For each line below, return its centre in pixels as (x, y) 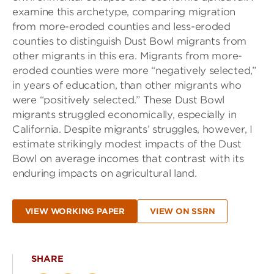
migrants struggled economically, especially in (124, 115)
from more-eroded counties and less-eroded (121, 27)
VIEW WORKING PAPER (75, 212)
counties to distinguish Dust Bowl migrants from (129, 41)
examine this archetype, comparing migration (124, 12)
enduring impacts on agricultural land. (105, 173)
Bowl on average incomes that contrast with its (128, 159)
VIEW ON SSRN (182, 212)
